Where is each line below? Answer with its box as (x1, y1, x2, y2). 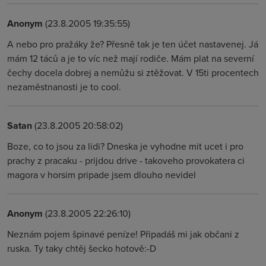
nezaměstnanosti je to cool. (7, 80, 121, 93)
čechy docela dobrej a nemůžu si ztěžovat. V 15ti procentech (7, 66, 259, 79)
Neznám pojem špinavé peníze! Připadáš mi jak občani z (7, 227, 239, 240)
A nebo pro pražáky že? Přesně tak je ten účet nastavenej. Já (7, 37, 258, 50)
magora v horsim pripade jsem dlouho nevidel (7, 168, 196, 181)
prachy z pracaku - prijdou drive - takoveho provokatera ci (7, 154, 245, 167)
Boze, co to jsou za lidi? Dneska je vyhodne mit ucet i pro (7, 140, 243, 153)
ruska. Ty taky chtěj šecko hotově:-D (7, 242, 156, 255)
